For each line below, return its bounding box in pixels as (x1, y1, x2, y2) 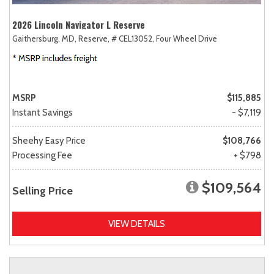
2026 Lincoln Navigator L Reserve (12, 17, 145, 31)
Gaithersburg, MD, (12, 33, 76, 43)
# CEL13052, (111, 33, 154, 43)
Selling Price (12, 183, 73, 198)
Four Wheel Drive (156, 33, 217, 43)
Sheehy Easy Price (12, 135, 86, 146)
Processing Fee (12, 149, 72, 161)
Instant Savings (12, 106, 73, 118)
